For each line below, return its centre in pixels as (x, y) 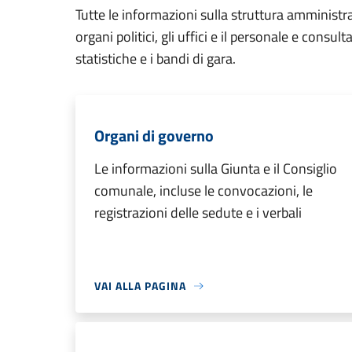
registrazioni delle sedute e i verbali (198, 213)
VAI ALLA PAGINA (140, 286)
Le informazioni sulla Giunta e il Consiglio (216, 169)
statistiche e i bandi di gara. (156, 59)
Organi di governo (154, 136)
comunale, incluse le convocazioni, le (203, 191)
